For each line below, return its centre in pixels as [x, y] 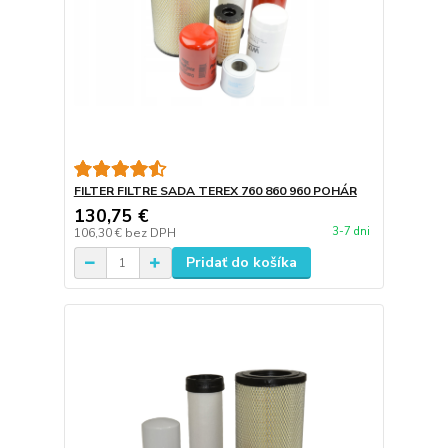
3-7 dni [350, 231]
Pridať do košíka [241, 263]
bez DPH [150, 233]
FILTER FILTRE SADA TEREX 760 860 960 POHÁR [215, 191]
